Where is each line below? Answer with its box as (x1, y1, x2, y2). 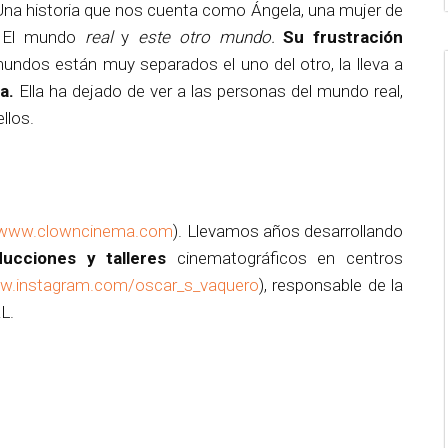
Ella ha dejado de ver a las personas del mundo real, (19, 81, 403, 101)
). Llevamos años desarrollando (173, 221, 404, 241)
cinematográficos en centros (176, 248, 404, 268)
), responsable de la (259, 275, 403, 295)
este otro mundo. (129, 27, 284, 47)
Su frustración (283, 27, 404, 47)
